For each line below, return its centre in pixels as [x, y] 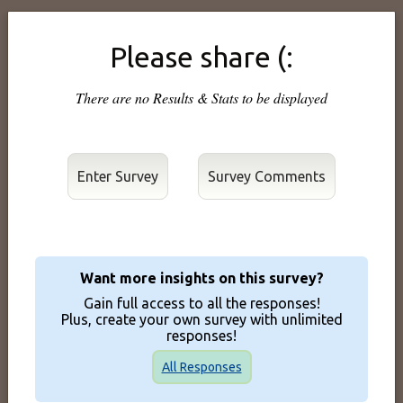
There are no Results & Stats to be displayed [201, 98]
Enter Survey [117, 176]
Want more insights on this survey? [201, 278]
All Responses [201, 367]
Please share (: [201, 57]
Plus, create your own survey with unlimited [201, 319]
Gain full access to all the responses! [201, 303]
